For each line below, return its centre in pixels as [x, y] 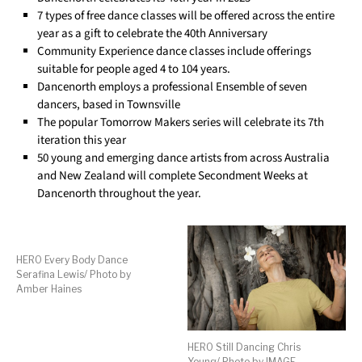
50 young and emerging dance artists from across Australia [184, 158]
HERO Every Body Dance [72, 259]
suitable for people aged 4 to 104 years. [134, 69]
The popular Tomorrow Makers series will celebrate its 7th [181, 122]
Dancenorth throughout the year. [120, 193]
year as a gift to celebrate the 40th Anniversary [153, 33]
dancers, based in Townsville [109, 104]
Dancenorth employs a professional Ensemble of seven [173, 86]
